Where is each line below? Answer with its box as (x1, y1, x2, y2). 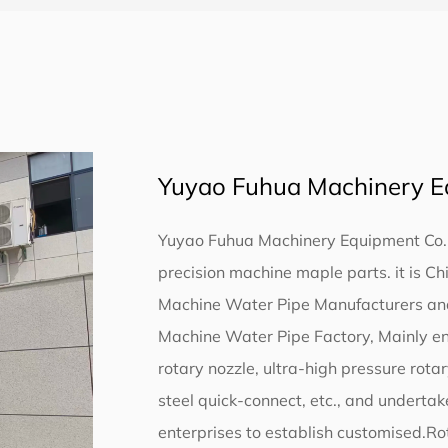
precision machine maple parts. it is (158, 262, 426, 283)
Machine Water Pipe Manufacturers (158, 294, 428, 315)
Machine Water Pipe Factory (158, 326, 371, 347)
